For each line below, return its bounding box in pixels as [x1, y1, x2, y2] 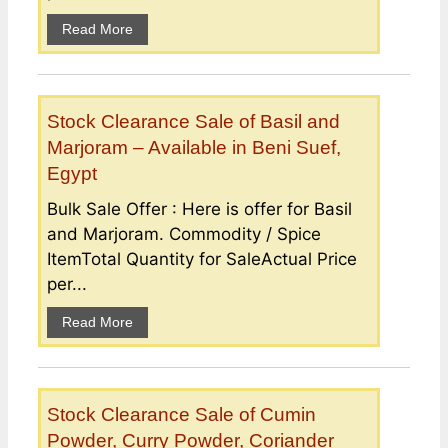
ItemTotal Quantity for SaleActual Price [47, 248, 357, 269]
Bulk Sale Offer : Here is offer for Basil [47, 198, 352, 219]
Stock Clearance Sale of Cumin [47, 403, 316, 425]
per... [47, 273, 87, 294]
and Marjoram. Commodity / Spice [47, 223, 321, 244]
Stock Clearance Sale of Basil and [47, 110, 340, 132]
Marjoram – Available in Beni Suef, [47, 136, 341, 158]
